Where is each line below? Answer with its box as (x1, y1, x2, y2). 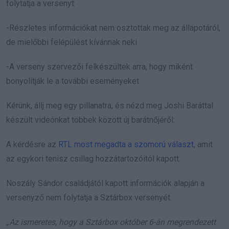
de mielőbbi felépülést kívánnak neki (6, 37, 137, 47)
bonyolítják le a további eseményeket (6, 76, 139, 86)
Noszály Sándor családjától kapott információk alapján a (6, 178, 204, 188)
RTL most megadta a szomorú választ (58, 139, 194, 149)
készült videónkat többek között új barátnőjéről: (6, 114, 175, 125)
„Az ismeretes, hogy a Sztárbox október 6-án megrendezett (6, 217, 216, 227)
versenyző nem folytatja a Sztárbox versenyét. (6, 192, 172, 202)
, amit (194, 139, 213, 149)
